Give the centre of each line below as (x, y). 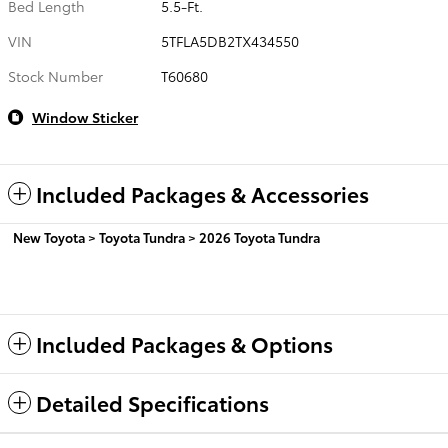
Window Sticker (85, 117)
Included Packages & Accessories (202, 194)
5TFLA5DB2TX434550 (230, 41)
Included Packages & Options (184, 344)
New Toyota (49, 237)
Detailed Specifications (152, 403)
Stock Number (55, 76)
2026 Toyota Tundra (259, 237)
